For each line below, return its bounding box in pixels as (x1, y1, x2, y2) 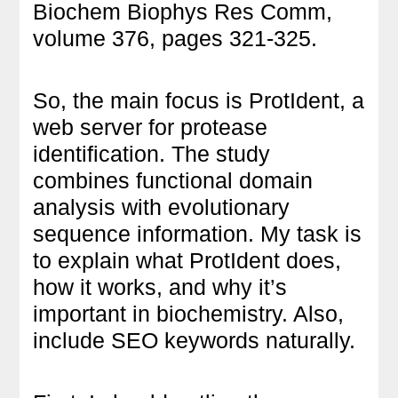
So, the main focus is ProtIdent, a (33, 87, 365, 113)
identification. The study (33, 140, 271, 166)
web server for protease (33, 114, 268, 139)
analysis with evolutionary (33, 194, 291, 219)
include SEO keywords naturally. (33, 327, 356, 353)
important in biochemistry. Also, (33, 300, 345, 326)
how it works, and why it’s (33, 274, 288, 299)
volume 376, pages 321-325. (33, 25, 318, 51)
